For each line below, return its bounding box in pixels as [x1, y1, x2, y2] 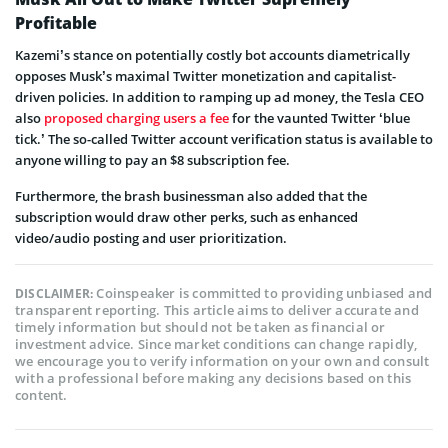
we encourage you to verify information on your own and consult [15, 352, 430, 371]
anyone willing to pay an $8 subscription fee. [15, 151, 290, 170]
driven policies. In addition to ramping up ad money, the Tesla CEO [15, 88, 424, 107]
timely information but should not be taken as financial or [15, 318, 386, 337]
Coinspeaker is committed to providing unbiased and [96, 284, 433, 303]
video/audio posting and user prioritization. [15, 229, 287, 248]
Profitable [15, 12, 97, 35]
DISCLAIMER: [15, 285, 97, 303]
